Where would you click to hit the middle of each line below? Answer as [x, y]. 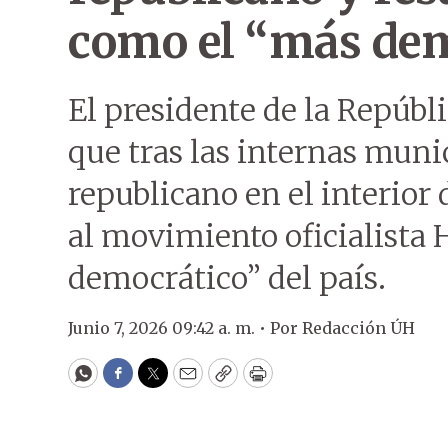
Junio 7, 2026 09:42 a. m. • [169, 328]
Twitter [185, 382]
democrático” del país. [227, 278]
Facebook [158, 382]
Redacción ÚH [358, 328]
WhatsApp [128, 382]
